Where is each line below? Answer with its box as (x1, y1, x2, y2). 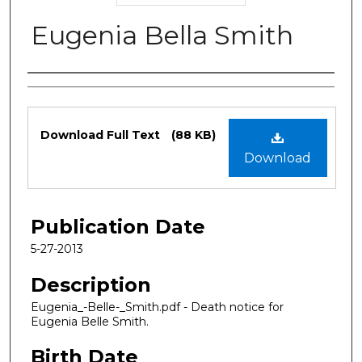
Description (31, 272, 151, 297)
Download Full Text (40, 127, 163, 142)
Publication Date (31, 214, 205, 238)
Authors (27, 78, 104, 102)
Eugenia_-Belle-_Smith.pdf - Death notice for (31, 299, 284, 314)
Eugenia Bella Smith (31, 19, 293, 51)
